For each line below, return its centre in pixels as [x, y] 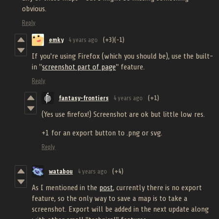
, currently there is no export [157, 188]
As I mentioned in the [66, 188]
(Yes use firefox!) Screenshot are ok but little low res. [124, 115]
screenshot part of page [79, 67]
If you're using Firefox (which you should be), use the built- [122, 56]
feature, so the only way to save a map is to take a [109, 199]
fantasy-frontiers [84, 98]
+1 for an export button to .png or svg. [102, 133]
